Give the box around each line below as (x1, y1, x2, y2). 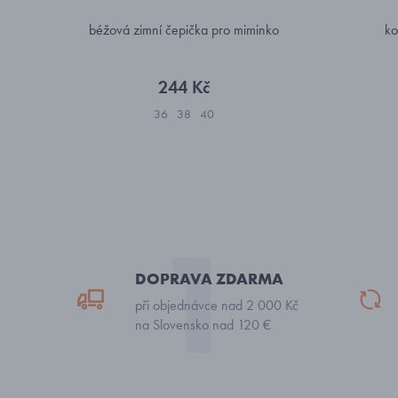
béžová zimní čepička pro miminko (89, 20, 279, 39)
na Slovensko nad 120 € (135, 315, 271, 334)
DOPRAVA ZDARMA (135, 268, 283, 289)
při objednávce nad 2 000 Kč (135, 296, 298, 314)
